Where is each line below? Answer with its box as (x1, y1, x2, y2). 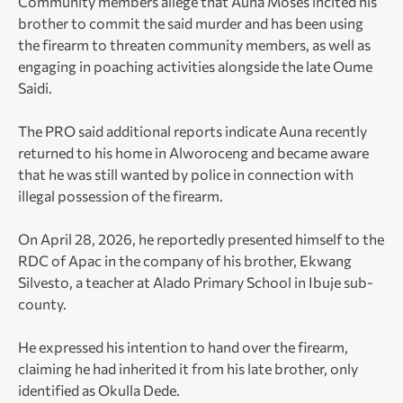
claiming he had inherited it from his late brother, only (18, 360, 358, 378)
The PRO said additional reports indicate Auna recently (18, 121, 367, 139)
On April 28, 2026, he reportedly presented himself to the (18, 229, 384, 247)
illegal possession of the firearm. (18, 186, 223, 204)
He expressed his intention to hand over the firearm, (18, 338, 348, 356)
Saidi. (18, 78, 52, 96)
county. (18, 294, 67, 312)
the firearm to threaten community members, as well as (18, 35, 371, 53)
